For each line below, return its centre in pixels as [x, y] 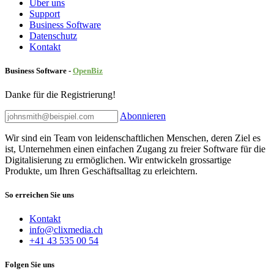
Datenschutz [53, 35]
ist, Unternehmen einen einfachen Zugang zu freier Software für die [135, 149]
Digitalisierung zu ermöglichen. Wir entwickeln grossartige [118, 160]
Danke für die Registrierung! [60, 94]
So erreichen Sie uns [39, 195]
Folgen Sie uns [30, 265]
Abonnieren [143, 116]
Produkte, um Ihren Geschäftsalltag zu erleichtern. [101, 171]
